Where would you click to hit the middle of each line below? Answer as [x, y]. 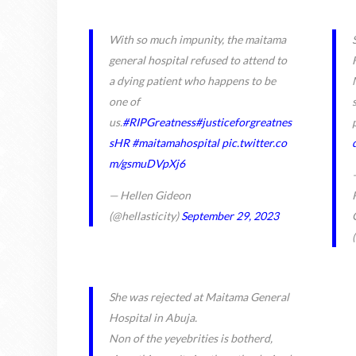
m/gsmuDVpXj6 [147, 164]
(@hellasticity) [145, 216]
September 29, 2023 [230, 216]
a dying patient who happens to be [192, 81]
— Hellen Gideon [150, 195]
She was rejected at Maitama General [199, 297]
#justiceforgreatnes [244, 122]
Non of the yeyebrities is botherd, [191, 339]
